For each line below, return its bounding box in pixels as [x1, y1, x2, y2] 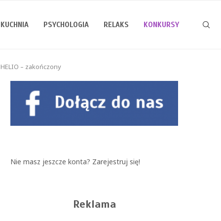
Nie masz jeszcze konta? [10, 156, 92, 166]
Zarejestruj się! [92, 156, 140, 166]
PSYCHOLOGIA [43, 20, 89, 29]
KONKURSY [144, 20, 179, 29]
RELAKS [104, 20, 129, 29]
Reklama [73, 197, 116, 211]
